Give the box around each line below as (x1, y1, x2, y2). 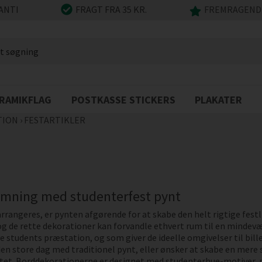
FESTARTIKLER (23, 114, 85, 126)
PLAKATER (195, 93, 243, 106)
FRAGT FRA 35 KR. (75, 4, 147, 16)
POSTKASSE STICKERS (71, 93, 175, 106)
